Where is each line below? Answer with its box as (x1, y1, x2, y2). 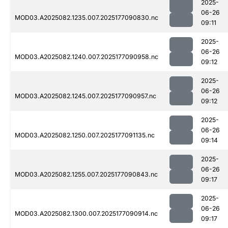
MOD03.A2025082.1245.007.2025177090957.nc (15, 92, 156, 100)
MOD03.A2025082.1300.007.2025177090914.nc (15, 210, 158, 218)
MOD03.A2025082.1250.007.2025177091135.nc (15, 131, 155, 139)
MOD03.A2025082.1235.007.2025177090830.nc (15, 14, 158, 22)
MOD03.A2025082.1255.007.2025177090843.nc (15, 170, 158, 179)
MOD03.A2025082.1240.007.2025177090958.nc (15, 53, 158, 61)
